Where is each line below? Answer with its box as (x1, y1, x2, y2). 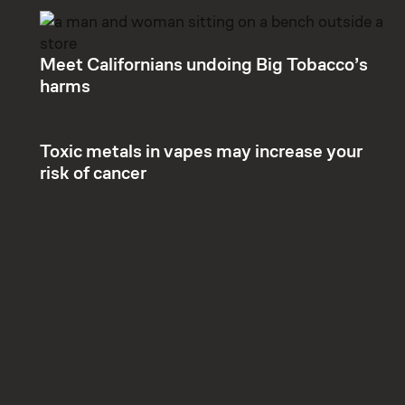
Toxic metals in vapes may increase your (40, 140, 363, 163)
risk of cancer (40, 162, 146, 184)
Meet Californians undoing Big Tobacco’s (40, 53, 368, 76)
